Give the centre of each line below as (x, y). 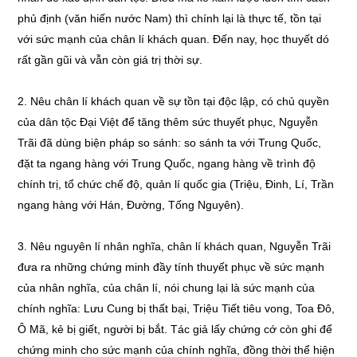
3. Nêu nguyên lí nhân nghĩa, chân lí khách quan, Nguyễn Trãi (175, 246)
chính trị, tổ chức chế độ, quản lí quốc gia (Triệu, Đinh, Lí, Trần (176, 184)
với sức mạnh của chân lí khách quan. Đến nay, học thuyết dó (174, 39)
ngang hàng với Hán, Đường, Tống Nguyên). (131, 205)
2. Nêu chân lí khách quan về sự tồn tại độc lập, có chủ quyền (174, 101)
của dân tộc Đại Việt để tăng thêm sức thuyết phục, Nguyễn (168, 122)
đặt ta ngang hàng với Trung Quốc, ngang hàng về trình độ (167, 163)
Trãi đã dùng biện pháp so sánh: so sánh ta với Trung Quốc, (170, 143)
